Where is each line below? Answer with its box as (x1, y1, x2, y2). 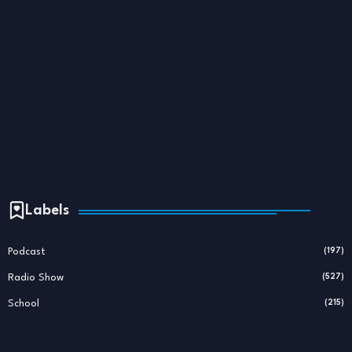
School (8, 299, 39, 310)
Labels (25, 203, 69, 218)
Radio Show (8, 273, 64, 284)
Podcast (8, 247, 46, 258)
